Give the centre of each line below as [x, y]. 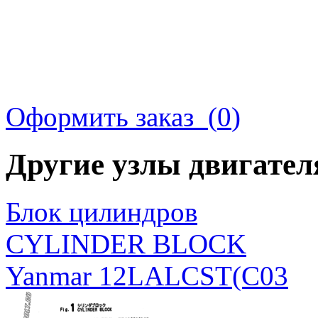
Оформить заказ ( [111, 116]
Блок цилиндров [102, 212]
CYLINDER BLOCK [126, 243]
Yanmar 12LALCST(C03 [147, 275]
